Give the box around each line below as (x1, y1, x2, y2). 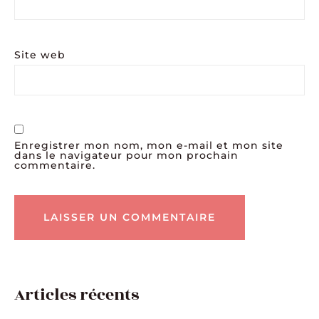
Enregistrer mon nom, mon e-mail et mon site (14, 138, 283, 152)
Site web (14, 48, 66, 62)
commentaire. (14, 158, 95, 172)
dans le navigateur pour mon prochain (14, 148, 239, 162)
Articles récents (14, 283, 139, 308)
